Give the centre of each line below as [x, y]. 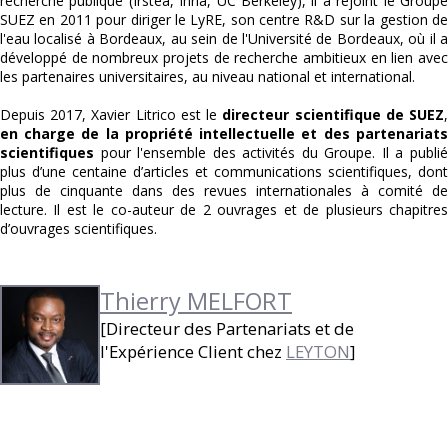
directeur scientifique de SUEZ [333, 114]
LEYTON [318, 351]
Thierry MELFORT [196, 300]
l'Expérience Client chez [193, 351]
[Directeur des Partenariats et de [227, 328]
